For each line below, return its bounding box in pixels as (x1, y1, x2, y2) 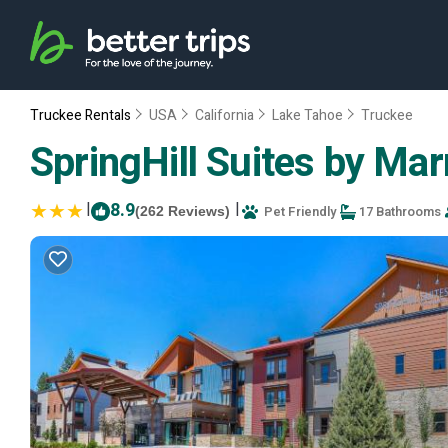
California (195, 105, 254, 126)
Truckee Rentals (30, 105, 134, 126)
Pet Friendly (258, 202, 336, 221)
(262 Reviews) (135, 203, 230, 219)
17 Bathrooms (356, 202, 441, 221)
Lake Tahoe (272, 105, 343, 126)
